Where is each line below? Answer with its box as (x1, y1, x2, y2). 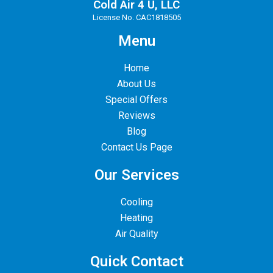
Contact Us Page (101, 141, 172, 153)
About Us (117, 77, 156, 90)
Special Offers (105, 93, 168, 105)
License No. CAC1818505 (92, 12, 181, 22)
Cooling (120, 196, 153, 208)
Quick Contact (90, 252, 183, 270)
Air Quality (115, 227, 158, 239)
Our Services (94, 166, 179, 183)
